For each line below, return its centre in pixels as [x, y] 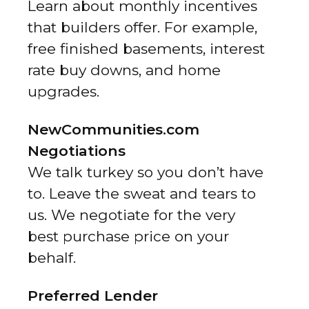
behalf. [52, 257]
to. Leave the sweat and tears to [142, 193]
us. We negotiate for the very [131, 215]
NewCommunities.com [113, 129]
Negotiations [77, 150]
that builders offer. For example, [142, 27]
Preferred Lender [93, 295]
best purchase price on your [128, 236]
